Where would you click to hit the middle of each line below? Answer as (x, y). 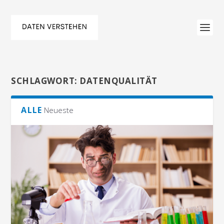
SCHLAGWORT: (45, 81)
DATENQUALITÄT (118, 81)
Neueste (59, 110)
